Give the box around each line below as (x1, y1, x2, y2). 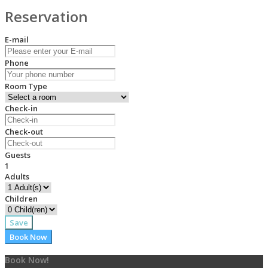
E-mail (5, 33, 29, 45)
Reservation (5, 6, 88, 26)
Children (5, 193, 38, 204)
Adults (5, 170, 29, 182)
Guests (5, 149, 31, 160)
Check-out (5, 126, 43, 137)
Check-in (5, 102, 38, 114)
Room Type (5, 80, 47, 92)
